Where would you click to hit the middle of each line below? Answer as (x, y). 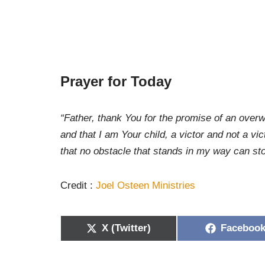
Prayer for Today (116, 81)
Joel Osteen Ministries (146, 185)
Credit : (78, 185)
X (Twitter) (127, 228)
